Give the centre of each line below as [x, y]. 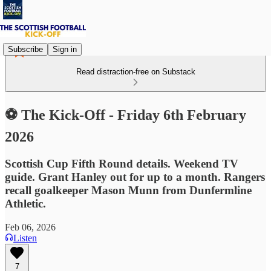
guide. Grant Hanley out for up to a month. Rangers [135, 177]
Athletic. [25, 203]
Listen [25, 238]
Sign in [65, 49]
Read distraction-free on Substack [135, 72]
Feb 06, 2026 [30, 227]
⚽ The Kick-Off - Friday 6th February [126, 115]
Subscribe [25, 49]
